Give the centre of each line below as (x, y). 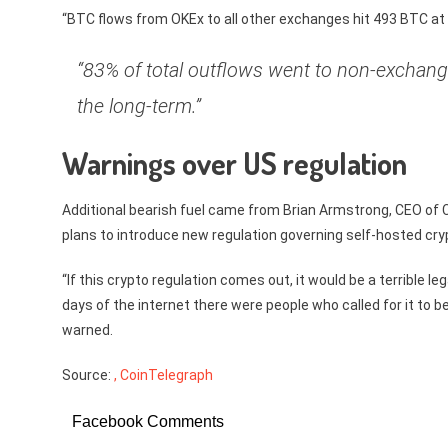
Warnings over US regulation (234, 163)
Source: (88, 375)
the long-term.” (139, 106)
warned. (87, 330)
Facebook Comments (148, 421)
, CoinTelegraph (163, 375)
